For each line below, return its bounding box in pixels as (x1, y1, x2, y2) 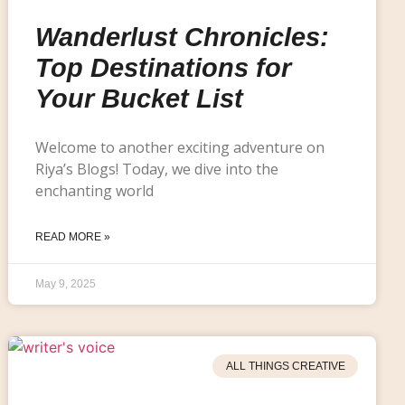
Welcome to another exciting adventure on (35, 137, 325, 157)
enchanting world (35, 180, 155, 201)
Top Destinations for (35, 52, 292, 82)
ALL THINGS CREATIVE (225, 359, 345, 372)
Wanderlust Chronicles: (35, 22, 330, 52)
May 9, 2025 (35, 277, 97, 290)
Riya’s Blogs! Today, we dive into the (35, 158, 279, 179)
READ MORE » (35, 230, 111, 243)
